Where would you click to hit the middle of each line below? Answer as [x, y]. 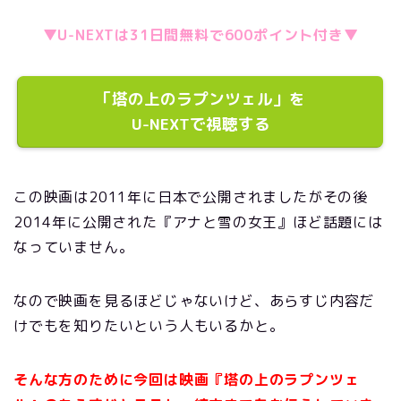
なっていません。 [74, 247]
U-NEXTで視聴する [200, 124]
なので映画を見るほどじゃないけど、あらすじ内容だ [194, 301]
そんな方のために [74, 380]
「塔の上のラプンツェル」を [200, 99]
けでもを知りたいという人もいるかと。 [149, 326]
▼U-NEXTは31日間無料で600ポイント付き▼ [200, 35]
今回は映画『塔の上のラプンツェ [247, 380]
